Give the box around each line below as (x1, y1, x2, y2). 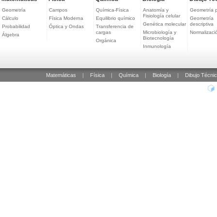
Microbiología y (143, 30, 176, 35)
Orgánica (96, 38, 116, 44)
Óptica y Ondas (49, 24, 84, 30)
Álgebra (2, 32, 19, 38)
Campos (49, 7, 67, 13)
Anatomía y (143, 7, 169, 13)
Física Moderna (49, 15, 83, 21)
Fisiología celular (143, 13, 180, 19)
